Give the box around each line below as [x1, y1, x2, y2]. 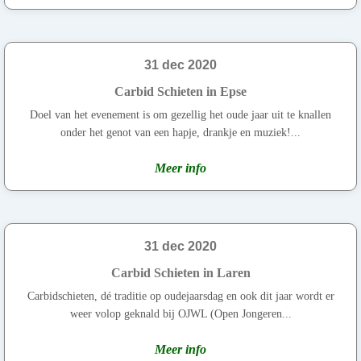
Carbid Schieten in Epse [114, 84, 247, 98]
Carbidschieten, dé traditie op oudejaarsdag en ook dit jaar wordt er [27, 289, 334, 302]
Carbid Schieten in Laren [110, 265, 251, 280]
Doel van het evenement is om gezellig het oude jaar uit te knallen [30, 108, 331, 121]
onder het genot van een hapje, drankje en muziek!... [60, 126, 301, 139]
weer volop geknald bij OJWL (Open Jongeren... [69, 307, 292, 320]
